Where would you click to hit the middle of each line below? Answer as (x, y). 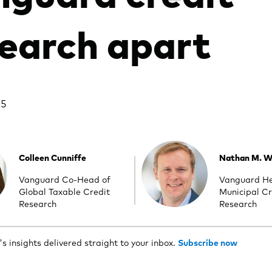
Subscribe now (207, 243)
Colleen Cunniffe (53, 158)
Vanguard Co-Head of (65, 179)
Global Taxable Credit (65, 192)
